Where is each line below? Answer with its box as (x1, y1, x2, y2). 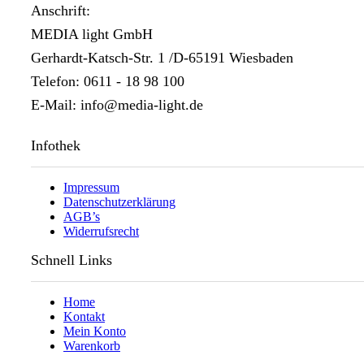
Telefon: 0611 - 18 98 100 (31, 72, 184, 89)
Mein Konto (63, 323, 126, 338)
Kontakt (63, 309, 105, 323)
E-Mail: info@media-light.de (31, 96, 203, 113)
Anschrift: (31, 2, 90, 19)
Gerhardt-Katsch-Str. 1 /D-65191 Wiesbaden (31, 49, 293, 66)
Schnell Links (31, 251, 112, 268)
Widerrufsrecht (63, 223, 139, 238)
